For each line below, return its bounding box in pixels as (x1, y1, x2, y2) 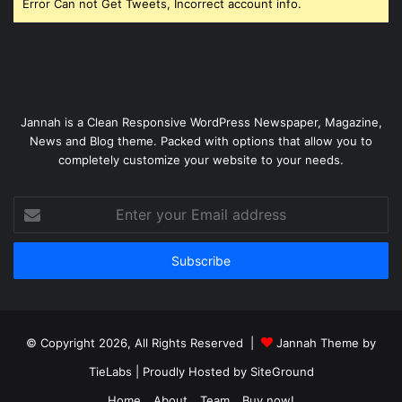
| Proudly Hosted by (131, 364, 250, 380)
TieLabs (88, 364, 132, 380)
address (13, 254, 57, 269)
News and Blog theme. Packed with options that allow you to (30, 134, 372, 149)
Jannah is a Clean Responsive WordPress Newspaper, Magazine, (20, 115, 382, 130)
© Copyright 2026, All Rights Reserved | (26, 336, 261, 351)
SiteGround (249, 364, 314, 380)
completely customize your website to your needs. (58, 153, 344, 168)
